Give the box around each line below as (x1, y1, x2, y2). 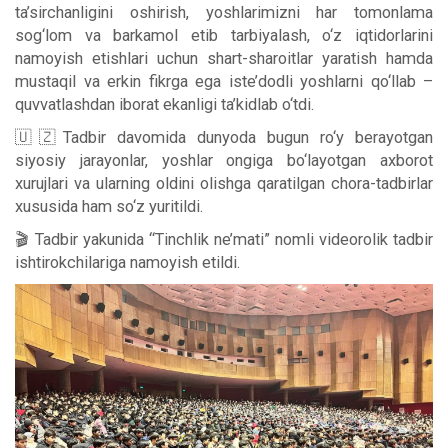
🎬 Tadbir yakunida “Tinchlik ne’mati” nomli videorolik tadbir (15, 229, 433, 249)
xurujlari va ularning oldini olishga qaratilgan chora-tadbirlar (15, 173, 433, 193)
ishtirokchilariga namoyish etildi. (15, 252, 240, 272)
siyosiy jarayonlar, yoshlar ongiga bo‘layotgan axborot (15, 150, 433, 170)
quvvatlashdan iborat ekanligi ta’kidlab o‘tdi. (15, 94, 314, 114)
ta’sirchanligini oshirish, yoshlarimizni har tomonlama (15, 2, 433, 22)
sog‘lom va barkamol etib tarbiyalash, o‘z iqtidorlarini (15, 25, 433, 45)
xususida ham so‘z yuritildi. (15, 196, 203, 216)
